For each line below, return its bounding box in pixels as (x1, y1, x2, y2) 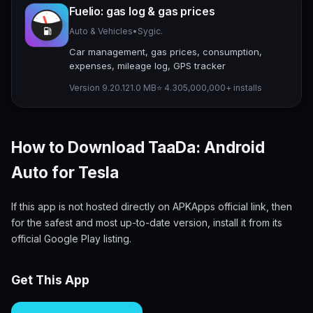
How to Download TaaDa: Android (11, 138, 265, 157)
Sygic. (138, 26, 163, 37)
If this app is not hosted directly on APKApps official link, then (11, 200, 292, 212)
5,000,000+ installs (183, 82, 262, 94)
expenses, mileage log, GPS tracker (69, 60, 226, 72)
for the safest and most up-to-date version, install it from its (11, 216, 282, 228)
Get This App (11, 272, 89, 287)
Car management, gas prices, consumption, (69, 46, 262, 58)
